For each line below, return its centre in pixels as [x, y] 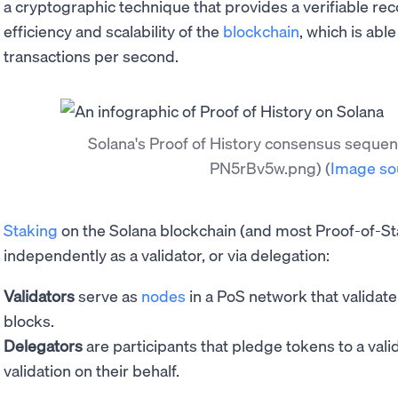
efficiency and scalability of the [113, 31]
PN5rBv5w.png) [265, 167]
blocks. [29, 320]
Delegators [43, 345]
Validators [39, 295]
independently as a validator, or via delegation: [167, 255]
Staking [31, 230]
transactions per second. [91, 56]
